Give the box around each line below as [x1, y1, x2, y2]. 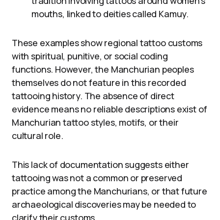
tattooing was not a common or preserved [12, 172, 182, 184]
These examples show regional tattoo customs [12, 37, 203, 49]
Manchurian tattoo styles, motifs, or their [12, 116, 179, 129]
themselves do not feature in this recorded [12, 77, 186, 89]
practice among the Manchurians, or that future [12, 185, 207, 197]
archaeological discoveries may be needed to [12, 198, 196, 211]
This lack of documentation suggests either [12, 159, 189, 171]
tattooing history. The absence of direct [12, 90, 174, 102]
